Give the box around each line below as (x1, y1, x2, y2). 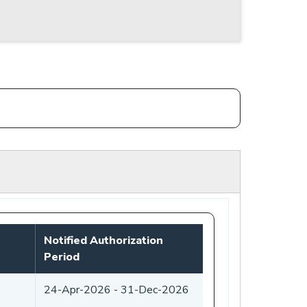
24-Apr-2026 (44, 282, 111, 297)
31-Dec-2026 (121, 282, 189, 297)
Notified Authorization (44, 232, 163, 248)
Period (44, 249, 79, 265)
